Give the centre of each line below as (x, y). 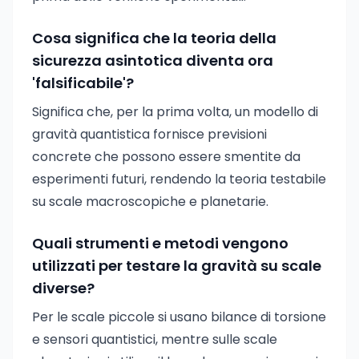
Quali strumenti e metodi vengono (160, 243)
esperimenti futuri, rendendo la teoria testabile (179, 179)
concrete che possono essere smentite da (166, 157)
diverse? (63, 288)
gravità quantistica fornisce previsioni (149, 134)
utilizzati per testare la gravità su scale (177, 266)
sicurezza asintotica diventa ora (153, 61)
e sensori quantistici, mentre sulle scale (155, 339)
